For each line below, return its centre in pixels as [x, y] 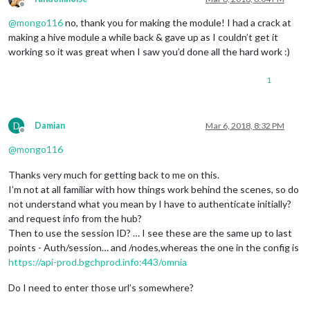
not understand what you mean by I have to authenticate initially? [150, 203]
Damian [50, 125]
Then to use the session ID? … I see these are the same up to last [150, 232]
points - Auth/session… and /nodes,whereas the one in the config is [154, 247]
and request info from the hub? [75, 218]
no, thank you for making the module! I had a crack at [177, 22]
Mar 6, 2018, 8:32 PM [245, 125]
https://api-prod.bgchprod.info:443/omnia [98, 262]
